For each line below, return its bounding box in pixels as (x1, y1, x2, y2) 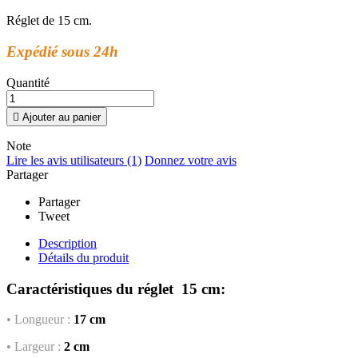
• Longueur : (6, 312, 70, 327)
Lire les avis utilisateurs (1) (6, 153, 141, 167)
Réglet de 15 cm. (6, 14, 92, 28)
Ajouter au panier (19, 110, 101, 123)
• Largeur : (6, 340, 61, 354)
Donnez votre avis (145, 153, 237, 167)
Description (38, 236, 97, 250)
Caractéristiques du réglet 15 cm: (6, 280, 225, 297)
